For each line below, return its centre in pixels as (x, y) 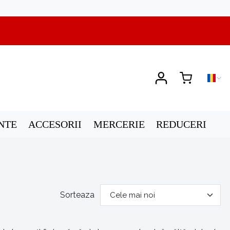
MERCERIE (119, 124)
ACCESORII (55, 124)
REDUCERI (181, 124)
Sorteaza (77, 195)
